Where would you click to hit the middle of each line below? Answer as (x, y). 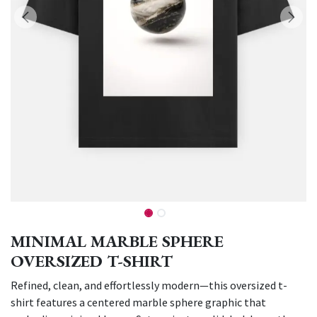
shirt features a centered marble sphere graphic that (138, 302)
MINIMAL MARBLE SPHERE (117, 241)
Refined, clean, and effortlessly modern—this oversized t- (149, 285)
